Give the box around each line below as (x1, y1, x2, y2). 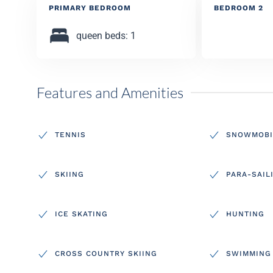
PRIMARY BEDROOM (49, 3, 131, 12)
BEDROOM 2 (213, 3, 263, 12)
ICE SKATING (55, 210, 108, 219)
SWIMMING (225, 249, 271, 258)
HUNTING (225, 210, 264, 219)
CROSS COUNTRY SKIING (55, 249, 157, 258)
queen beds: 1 (76, 29, 136, 41)
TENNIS (55, 130, 86, 140)
